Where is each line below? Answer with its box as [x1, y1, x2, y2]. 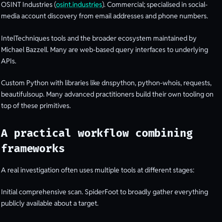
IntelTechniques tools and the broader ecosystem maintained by [1, 33, 197, 43]
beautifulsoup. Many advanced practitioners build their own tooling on [1, 90, 214, 99]
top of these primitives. [1, 101, 71, 111]
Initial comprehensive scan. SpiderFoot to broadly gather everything [1, 187, 208, 197]
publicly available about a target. [1, 199, 99, 208]
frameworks [1, 142, 65, 156]
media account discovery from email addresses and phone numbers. [1, 11, 208, 21]
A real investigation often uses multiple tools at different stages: [1, 165, 194, 174]
